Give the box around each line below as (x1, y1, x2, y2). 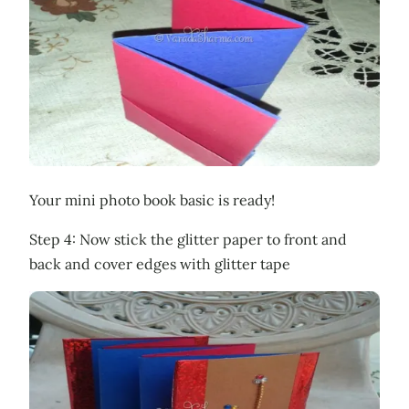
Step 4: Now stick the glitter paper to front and (29, 230, 347, 249)
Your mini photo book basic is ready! (29, 191, 275, 210)
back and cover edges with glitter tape (29, 255, 290, 274)
